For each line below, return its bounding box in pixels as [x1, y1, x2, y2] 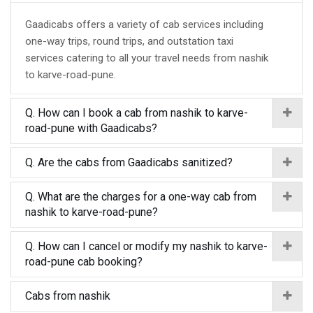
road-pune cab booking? [25, 255, 143, 268]
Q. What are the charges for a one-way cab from [25, 190, 256, 203]
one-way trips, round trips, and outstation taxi [25, 35, 233, 48]
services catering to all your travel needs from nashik [25, 52, 268, 64]
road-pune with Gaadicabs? [25, 122, 157, 135]
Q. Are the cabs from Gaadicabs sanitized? [25, 156, 233, 169]
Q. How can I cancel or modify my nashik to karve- [25, 240, 268, 253]
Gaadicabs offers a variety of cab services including [25, 18, 263, 31]
